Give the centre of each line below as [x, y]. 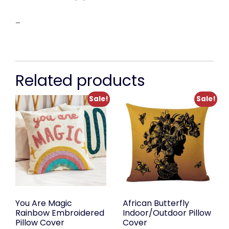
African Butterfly [156, 203]
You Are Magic [44, 203]
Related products [80, 81]
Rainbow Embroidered [60, 213]
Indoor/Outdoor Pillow [167, 213]
